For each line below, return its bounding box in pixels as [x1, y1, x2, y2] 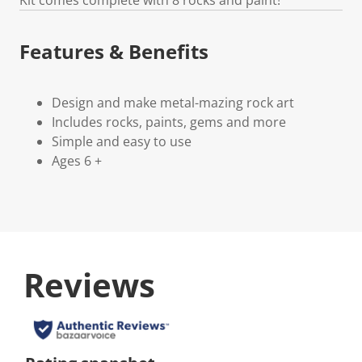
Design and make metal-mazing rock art [52, 93, 294, 112]
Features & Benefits [19, 37, 208, 65]
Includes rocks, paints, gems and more [52, 112, 286, 131]
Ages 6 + [52, 151, 102, 170]
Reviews [23, 262, 155, 307]
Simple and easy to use [52, 132, 192, 150]
